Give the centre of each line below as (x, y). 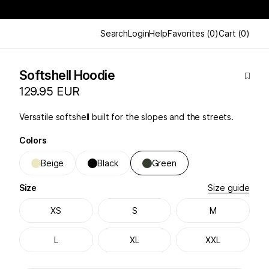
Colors (33, 140)
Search (114, 33)
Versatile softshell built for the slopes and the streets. (127, 117)
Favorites (186, 33)
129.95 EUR (50, 91)
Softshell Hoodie (67, 75)
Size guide (229, 188)
